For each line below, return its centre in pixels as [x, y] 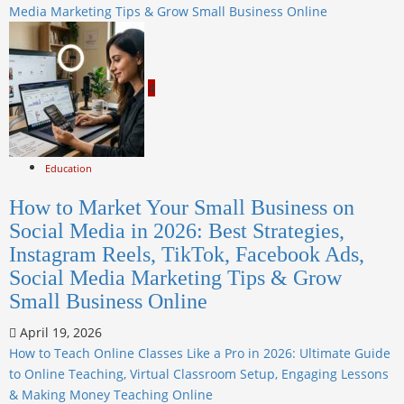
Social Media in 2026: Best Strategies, [177, 231]
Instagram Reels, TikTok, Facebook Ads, [187, 255]
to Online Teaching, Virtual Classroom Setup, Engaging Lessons [199, 374]
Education [69, 169]
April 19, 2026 [59, 333]
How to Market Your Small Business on [182, 208]
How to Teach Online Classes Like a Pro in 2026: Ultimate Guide [200, 353]
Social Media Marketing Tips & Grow [175, 278]
